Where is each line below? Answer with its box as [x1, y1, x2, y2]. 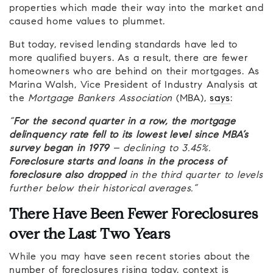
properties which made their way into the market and [9, 4, 264, 14]
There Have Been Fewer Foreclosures [9, 208, 258, 223]
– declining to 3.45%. [109, 144, 211, 154]
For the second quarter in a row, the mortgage [13, 117, 236, 127]
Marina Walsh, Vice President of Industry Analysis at [9, 80, 258, 91]
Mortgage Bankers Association [28, 94, 172, 104]
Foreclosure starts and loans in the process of [9, 157, 227, 168]
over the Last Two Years [9, 228, 171, 243]
